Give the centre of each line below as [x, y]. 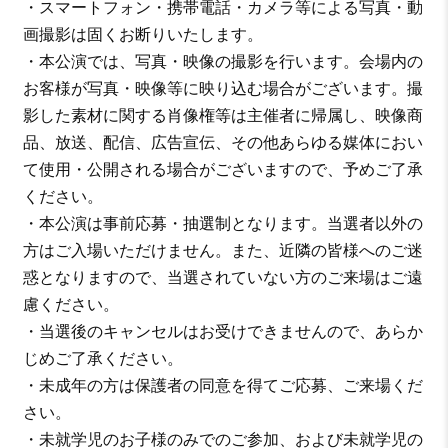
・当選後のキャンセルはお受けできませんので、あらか [222, 331]
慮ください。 [70, 304]
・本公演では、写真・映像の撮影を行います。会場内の [222, 61]
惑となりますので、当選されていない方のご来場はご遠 [222, 277]
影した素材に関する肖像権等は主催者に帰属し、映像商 [222, 115]
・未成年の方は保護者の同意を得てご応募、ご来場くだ [222, 385]
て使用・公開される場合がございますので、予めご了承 [222, 169]
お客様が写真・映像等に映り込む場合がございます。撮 [222, 88]
